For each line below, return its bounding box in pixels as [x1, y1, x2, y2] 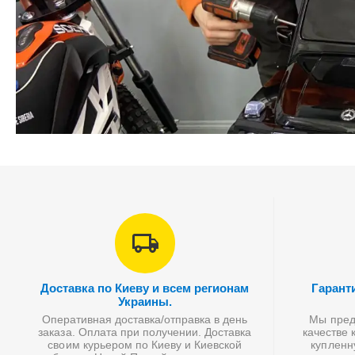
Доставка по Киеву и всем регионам [40, 281, 250, 295]
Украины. [117, 295, 172, 308]
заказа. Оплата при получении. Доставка [38, 326, 251, 338]
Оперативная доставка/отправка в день [41, 313, 248, 326]
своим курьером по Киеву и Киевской [48, 338, 242, 351]
